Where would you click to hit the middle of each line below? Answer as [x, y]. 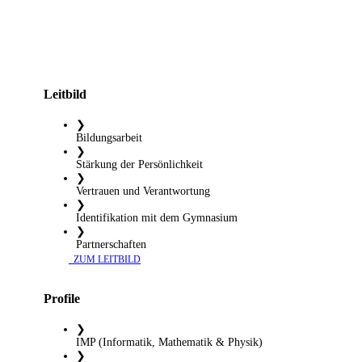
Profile [62, 298]
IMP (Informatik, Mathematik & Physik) [169, 342]
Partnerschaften [111, 244]
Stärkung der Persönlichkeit [139, 164]
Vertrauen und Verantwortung [143, 191]
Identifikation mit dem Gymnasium [157, 217]
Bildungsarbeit [109, 137]
